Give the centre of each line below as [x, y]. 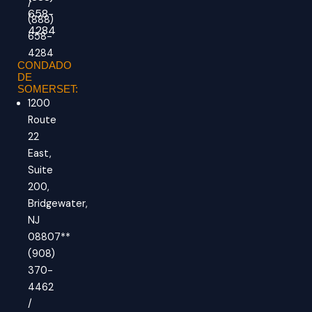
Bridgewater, [58, 204]
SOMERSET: [48, 89]
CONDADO [45, 66]
